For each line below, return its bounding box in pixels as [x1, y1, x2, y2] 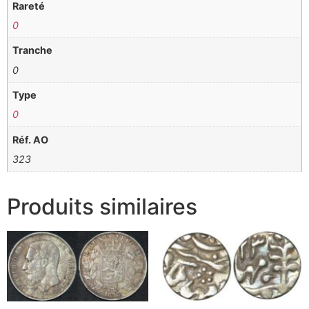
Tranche [12, 44, 53, 57]
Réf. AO [12, 133, 49, 146]
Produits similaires [7, 192, 197, 220]
